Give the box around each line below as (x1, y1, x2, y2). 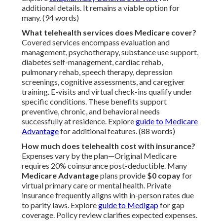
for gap (158, 200, 184, 210)
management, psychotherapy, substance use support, (22, 47, 198, 57)
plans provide (99, 171, 147, 181)
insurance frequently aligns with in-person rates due (22, 190, 194, 200)
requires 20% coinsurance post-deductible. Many (22, 161, 187, 171)
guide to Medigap (98, 200, 158, 210)
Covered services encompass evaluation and (22, 37, 170, 47)
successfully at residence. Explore (22, 116, 136, 126)
